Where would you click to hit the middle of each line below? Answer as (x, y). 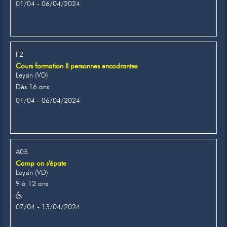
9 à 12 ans (32, 184)
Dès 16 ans (32, 86)
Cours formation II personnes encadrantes (77, 66)
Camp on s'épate (41, 163)
